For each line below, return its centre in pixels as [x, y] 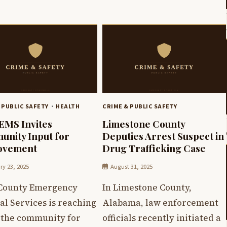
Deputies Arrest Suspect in [163, 136]
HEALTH [68, 106]
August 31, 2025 [131, 166]
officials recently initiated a [162, 218]
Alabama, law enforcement [160, 202]
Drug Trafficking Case [154, 148]
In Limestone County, [147, 187]
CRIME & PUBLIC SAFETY [140, 106]
